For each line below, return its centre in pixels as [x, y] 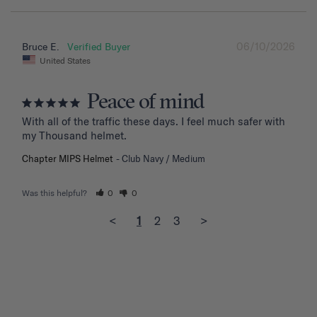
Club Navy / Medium [163, 159]
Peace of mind [146, 103]
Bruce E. [41, 46]
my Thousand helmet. [74, 136]
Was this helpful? [56, 193]
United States [65, 60]
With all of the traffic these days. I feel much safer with [154, 122]
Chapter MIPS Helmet [68, 159]
